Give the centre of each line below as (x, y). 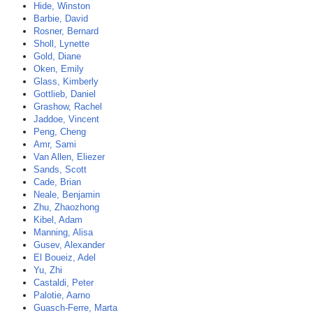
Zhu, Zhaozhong (66, 207)
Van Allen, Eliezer (69, 157)
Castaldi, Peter (64, 283)
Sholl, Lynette (61, 44)
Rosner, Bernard (66, 31)
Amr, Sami (55, 144)
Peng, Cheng (60, 132)
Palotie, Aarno (62, 295)
